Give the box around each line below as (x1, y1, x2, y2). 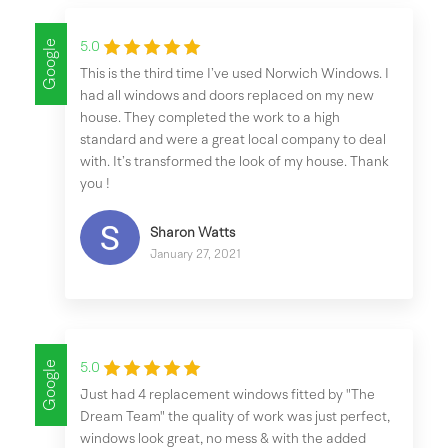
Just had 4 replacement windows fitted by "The (80, 388, 375, 403)
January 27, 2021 (150, 248, 241, 261)
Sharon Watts (150, 225, 235, 240)
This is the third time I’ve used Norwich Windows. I (80, 67, 389, 82)
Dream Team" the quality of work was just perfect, (80, 410, 390, 425)
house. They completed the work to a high (80, 111, 340, 126)
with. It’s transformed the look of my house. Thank (80, 155, 389, 170)
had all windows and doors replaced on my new (80, 89, 374, 104)
